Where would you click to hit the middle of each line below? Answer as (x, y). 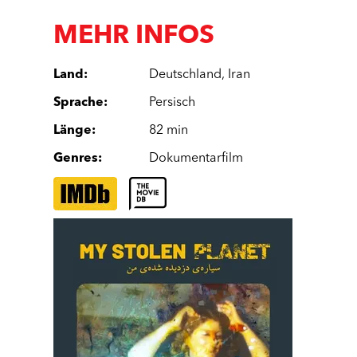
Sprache (79, 103)
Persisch (173, 103)
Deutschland (186, 75)
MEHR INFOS (134, 37)
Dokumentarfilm (196, 159)
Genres (76, 159)
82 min (169, 131)
